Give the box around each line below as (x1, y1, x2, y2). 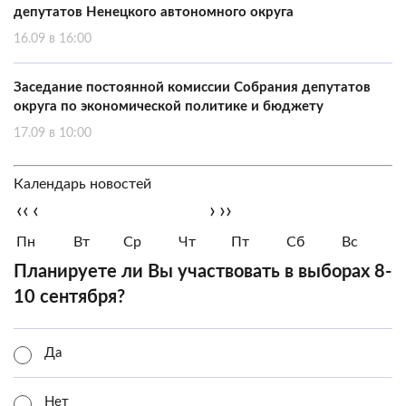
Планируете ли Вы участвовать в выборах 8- (14, 263, 391, 281)
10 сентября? (14, 288, 125, 306)
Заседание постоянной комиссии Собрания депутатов (14, 81, 371, 94)
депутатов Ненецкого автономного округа (14, 5, 294, 19)
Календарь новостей (14, 177, 151, 191)
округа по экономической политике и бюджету (14, 100, 324, 113)
